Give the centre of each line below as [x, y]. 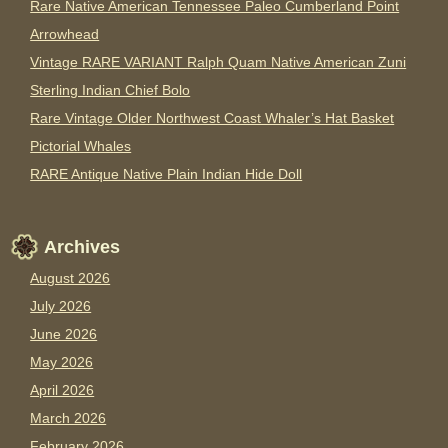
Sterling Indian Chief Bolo [110, 90]
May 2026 [62, 362]
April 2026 [62, 390]
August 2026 [70, 278]
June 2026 [64, 334]
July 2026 [61, 306]
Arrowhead [65, 34]
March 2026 [68, 418]
